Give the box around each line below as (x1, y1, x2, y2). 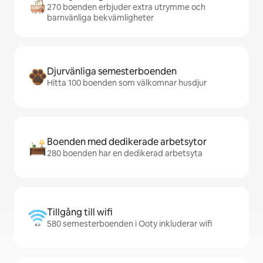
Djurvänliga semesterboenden (47, 65, 177, 78)
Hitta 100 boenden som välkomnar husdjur (47, 77, 207, 89)
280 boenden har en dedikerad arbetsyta (47, 148, 203, 159)
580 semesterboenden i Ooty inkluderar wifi (47, 218, 212, 230)
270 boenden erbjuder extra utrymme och (47, 2, 205, 13)
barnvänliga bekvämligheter (47, 12, 154, 23)
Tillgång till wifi (47, 206, 113, 219)
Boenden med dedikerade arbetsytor (47, 136, 207, 149)
